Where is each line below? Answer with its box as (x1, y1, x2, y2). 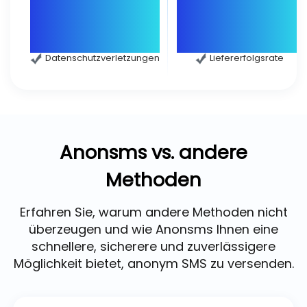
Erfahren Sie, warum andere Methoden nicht (19, 204, 288, 221)
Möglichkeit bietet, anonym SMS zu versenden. (13, 255, 294, 273)
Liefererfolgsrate (210, 51, 284, 65)
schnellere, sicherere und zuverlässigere (32, 238, 275, 256)
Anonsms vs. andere (60, 138, 247, 166)
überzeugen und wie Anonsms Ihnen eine (29, 221, 278, 238)
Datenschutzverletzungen (45, 51, 160, 65)
